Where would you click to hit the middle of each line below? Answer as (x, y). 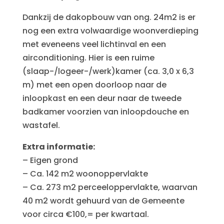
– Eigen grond (50, 160)
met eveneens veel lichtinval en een (94, 44)
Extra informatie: (58, 147)
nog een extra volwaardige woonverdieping (110, 31)
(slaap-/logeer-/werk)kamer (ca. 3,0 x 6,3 (108, 71)
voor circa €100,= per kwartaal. (85, 214)
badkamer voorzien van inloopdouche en (105, 112)
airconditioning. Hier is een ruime (88, 58)
